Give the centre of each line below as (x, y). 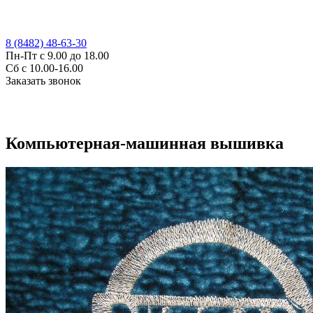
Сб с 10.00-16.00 (44, 68)
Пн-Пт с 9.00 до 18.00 (57, 56)
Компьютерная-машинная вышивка (145, 143)
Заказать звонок (43, 81)
